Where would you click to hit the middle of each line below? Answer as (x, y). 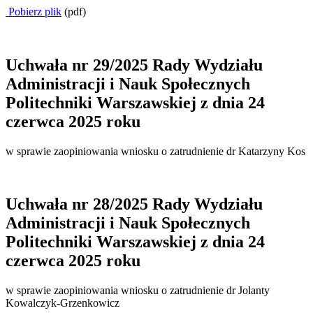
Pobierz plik (34, 11)
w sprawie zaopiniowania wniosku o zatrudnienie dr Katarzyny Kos (155, 151)
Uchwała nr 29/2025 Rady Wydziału (134, 65)
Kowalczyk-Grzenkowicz (63, 303)
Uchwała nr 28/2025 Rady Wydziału (134, 204)
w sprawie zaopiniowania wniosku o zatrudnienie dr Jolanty (138, 291)
